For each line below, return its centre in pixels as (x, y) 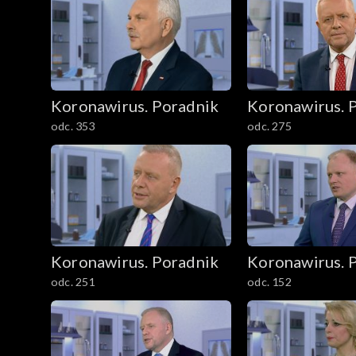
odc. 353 (73, 126)
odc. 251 (73, 281)
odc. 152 (269, 281)
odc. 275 (269, 126)
